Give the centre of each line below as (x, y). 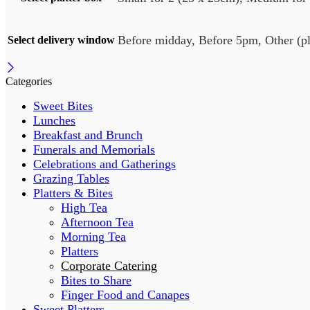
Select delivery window (61, 40)
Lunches (54, 121)
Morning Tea (93, 237)
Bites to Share (96, 281)
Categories (29, 82)
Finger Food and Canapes (125, 295)
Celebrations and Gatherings (104, 164)
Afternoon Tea (97, 222)
